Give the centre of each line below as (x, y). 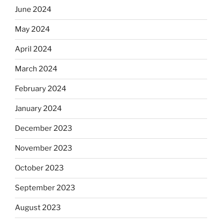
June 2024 (33, 10)
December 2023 (44, 129)
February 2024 (41, 89)
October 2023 (39, 168)
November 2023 (44, 148)
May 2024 (32, 29)
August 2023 (38, 208)
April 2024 (33, 49)
